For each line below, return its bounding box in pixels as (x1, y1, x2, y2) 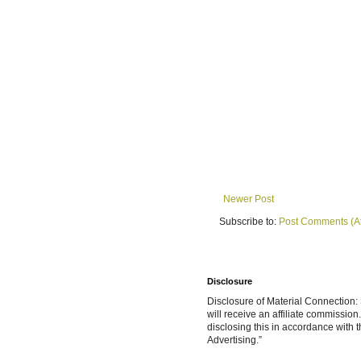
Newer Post (223, 193, 274, 205)
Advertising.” (207, 334, 262, 346)
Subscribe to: (219, 216, 279, 228)
